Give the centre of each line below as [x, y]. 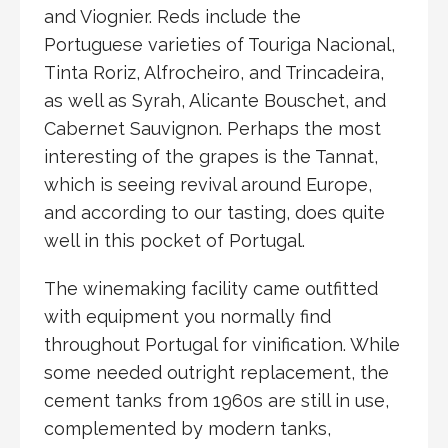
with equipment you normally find [187, 316]
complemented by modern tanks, [187, 428]
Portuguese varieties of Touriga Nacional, [219, 44]
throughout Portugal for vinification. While [222, 344]
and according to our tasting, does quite [214, 212]
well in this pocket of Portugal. [174, 240]
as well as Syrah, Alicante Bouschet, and [215, 100]
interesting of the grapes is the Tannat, [211, 156]
